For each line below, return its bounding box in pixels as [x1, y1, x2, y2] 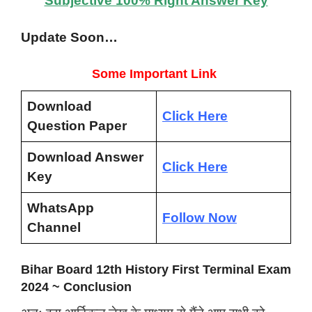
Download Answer [27, 149, 143, 164]
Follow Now [162, 210, 237, 225]
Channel [27, 219, 81, 235]
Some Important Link [92, 66, 220, 81]
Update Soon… [21, 30, 118, 45]
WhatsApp [27, 200, 94, 215]
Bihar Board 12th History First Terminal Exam [21, 263, 291, 277]
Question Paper [27, 118, 127, 133]
